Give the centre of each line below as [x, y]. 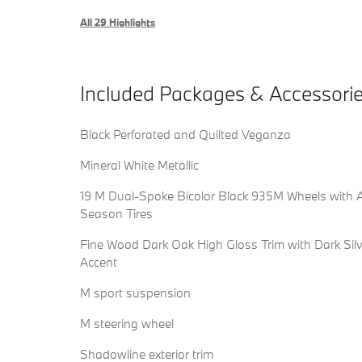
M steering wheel [127, 324]
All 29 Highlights [118, 22]
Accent [99, 262]
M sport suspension [135, 293]
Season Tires [116, 214]
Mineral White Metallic [139, 165]
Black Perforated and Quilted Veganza [185, 135]
